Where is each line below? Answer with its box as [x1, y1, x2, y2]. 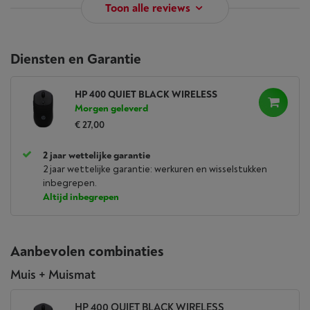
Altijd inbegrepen [43, 191, 119, 203]
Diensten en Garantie [10, 51, 141, 68]
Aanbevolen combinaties [10, 243, 163, 260]
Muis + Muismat [10, 267, 95, 283]
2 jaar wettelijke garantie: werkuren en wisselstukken [43, 163, 267, 175]
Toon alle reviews [105, 1, 190, 15]
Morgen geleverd [75, 102, 148, 114]
